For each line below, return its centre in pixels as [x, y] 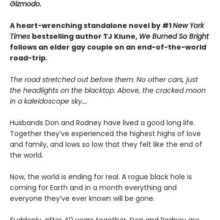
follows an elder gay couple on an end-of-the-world [108, 47]
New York [188, 26]
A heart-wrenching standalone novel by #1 [91, 26]
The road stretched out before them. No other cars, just [104, 80]
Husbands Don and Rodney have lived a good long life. [102, 123]
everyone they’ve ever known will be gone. [82, 199]
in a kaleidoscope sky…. [49, 101]
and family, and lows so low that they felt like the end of [106, 145]
